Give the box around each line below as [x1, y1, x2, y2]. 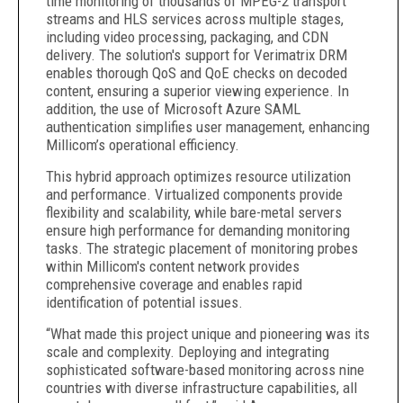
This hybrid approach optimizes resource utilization [46, 167, 351, 185]
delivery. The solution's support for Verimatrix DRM [46, 46, 347, 64]
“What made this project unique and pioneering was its [46, 325, 370, 343]
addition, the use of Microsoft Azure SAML [46, 100, 300, 118]
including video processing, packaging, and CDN [46, 28, 328, 46]
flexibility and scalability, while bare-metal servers [46, 203, 342, 221]
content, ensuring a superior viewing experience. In [46, 82, 349, 100]
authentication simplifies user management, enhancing [46, 118, 370, 136]
